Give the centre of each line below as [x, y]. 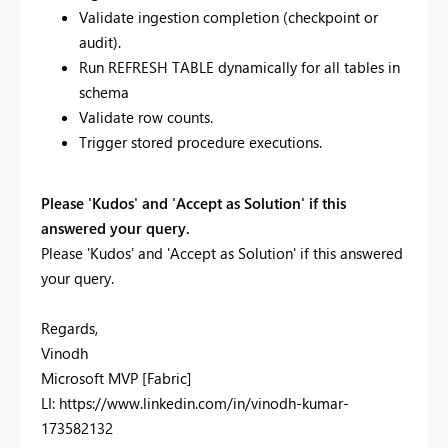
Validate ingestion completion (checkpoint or [228, 17]
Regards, [69, 328]
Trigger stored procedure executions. [200, 142]
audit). [99, 42]
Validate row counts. [145, 117]
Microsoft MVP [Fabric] [116, 378]
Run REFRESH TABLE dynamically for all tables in [239, 67]
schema [103, 92]
